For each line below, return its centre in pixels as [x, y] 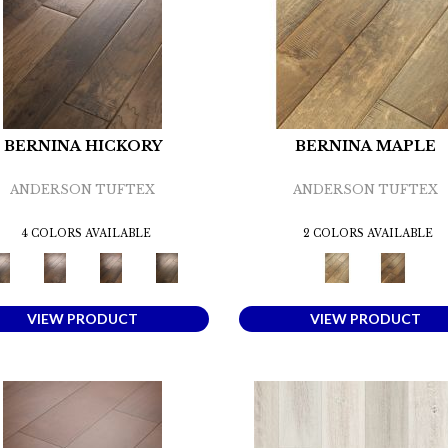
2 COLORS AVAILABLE [368, 234]
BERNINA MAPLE [365, 146]
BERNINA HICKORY [82, 146]
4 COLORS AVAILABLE [85, 234]
